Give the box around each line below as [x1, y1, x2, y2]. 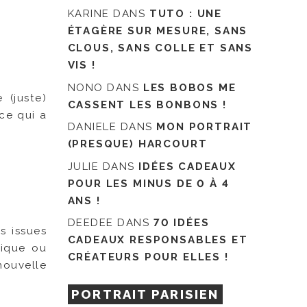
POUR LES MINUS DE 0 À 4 [67, 177, 230, 190]
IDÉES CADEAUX [138, 160, 236, 173]
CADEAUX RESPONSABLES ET [67, 234, 248, 247]
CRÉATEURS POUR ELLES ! [67, 251, 229, 264]
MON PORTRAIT [156, 121, 253, 134]
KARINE [67, 8, 110, 21]
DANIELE [67, 121, 117, 134]
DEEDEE [67, 217, 114, 230]
